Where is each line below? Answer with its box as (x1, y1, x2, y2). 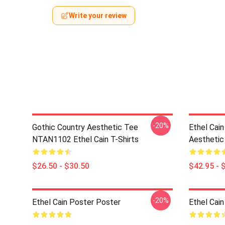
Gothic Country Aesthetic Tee (32, 123, 138, 132)
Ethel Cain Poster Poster (32, 197, 121, 207)
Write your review (69, 12, 127, 20)
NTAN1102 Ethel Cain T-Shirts (32, 135, 139, 144)
